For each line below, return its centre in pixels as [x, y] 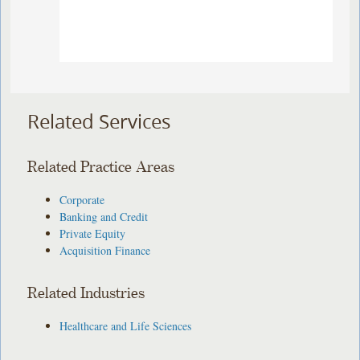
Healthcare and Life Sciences [126, 325]
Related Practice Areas [101, 167]
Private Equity [93, 233]
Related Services [99, 122]
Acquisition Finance [105, 250]
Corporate [82, 199]
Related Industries [86, 293]
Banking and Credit [104, 216]
